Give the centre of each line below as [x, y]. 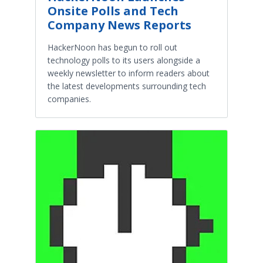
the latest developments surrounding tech [127, 86]
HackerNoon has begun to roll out [112, 47]
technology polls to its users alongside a [124, 60]
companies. [69, 99]
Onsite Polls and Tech [113, 11]
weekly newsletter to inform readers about [129, 73]
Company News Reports [119, 25]
